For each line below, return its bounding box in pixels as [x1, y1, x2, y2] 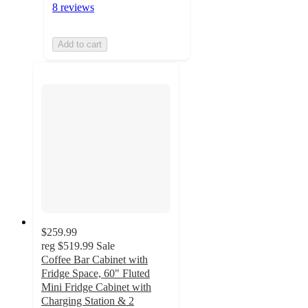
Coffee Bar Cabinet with [41, 254, 148, 266]
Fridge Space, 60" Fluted [41, 267, 150, 280]
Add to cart [58, 38, 102, 49]
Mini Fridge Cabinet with [41, 281, 151, 294]
